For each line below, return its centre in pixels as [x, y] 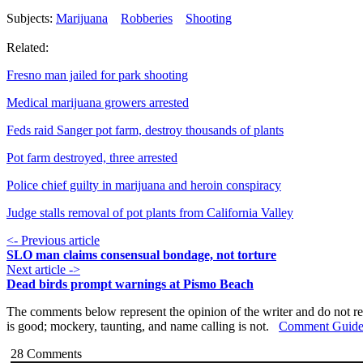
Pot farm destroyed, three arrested [92, 158]
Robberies [147, 19]
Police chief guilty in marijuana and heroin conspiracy [144, 186]
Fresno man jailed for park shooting [97, 75]
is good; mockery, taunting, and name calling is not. [143, 327]
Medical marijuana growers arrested [98, 103]
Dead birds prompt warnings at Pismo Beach [130, 284]
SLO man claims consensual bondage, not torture [141, 255]
